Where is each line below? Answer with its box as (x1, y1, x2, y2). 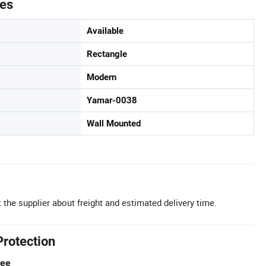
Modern (87, 72, 116, 83)
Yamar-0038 (87, 95, 137, 106)
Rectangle (87, 49, 127, 60)
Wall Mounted (87, 118, 141, 129)
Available (87, 26, 123, 37)
